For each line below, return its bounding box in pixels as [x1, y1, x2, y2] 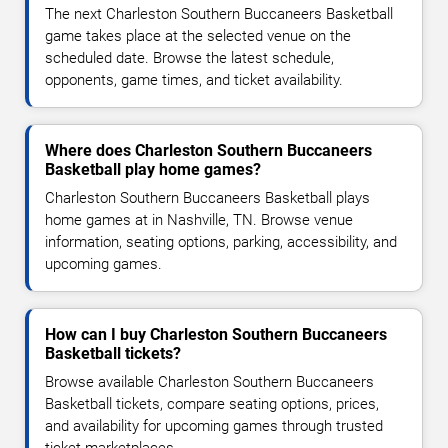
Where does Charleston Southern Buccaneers [45, 140, 372, 160]
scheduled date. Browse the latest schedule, [45, 48, 334, 67]
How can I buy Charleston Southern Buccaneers [45, 324, 387, 344]
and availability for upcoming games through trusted [45, 416, 383, 435]
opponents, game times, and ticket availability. [45, 70, 343, 89]
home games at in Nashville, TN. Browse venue [45, 210, 353, 229]
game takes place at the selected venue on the [45, 26, 351, 45]
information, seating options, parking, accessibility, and [45, 232, 397, 251]
